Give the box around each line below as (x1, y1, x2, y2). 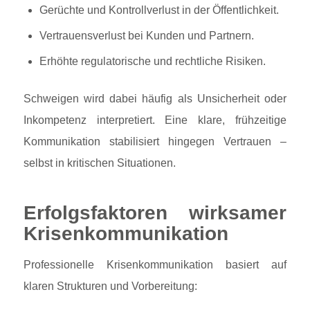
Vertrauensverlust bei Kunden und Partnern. (39, 29, 254, 42)
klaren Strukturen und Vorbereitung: (23, 280, 197, 292)
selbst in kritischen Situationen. (23, 156, 176, 169)
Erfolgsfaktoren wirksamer (23, 201, 287, 224)
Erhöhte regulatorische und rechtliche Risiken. (39, 55, 266, 67)
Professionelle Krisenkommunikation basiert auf (23, 258, 287, 271)
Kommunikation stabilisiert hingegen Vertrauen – (23, 135, 287, 147)
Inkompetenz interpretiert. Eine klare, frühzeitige (23, 113, 287, 126)
